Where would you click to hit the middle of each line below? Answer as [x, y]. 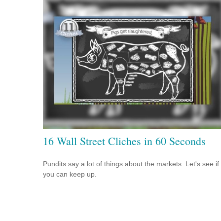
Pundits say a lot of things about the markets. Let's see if [131, 164]
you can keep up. [70, 174]
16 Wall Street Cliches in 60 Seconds [124, 141]
